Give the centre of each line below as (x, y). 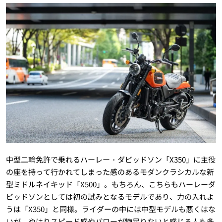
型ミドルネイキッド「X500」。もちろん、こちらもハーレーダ (111, 184)
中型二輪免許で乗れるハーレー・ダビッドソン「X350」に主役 (111, 160)
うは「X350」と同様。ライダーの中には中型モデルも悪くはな (111, 209)
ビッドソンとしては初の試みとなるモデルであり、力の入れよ (110, 197)
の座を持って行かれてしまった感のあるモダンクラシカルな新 (110, 172)
